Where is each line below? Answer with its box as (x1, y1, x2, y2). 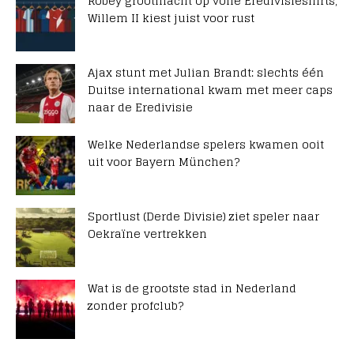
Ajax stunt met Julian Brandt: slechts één (88, 62, 324, 83)
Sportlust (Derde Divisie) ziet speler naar (88, 206, 319, 227)
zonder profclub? (88, 296, 183, 316)
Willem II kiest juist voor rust (88, 8, 254, 28)
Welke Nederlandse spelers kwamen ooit (88, 134, 324, 155)
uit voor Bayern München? (88, 152, 239, 172)
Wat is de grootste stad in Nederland (88, 278, 296, 299)
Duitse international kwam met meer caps (88, 80, 333, 100)
